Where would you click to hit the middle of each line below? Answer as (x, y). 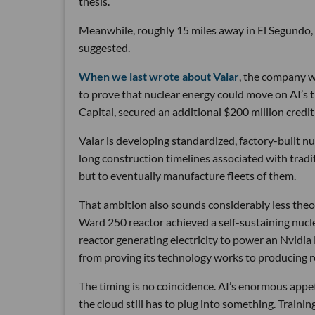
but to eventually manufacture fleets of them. (187, 176)
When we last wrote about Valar (159, 77)
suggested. (104, 48)
